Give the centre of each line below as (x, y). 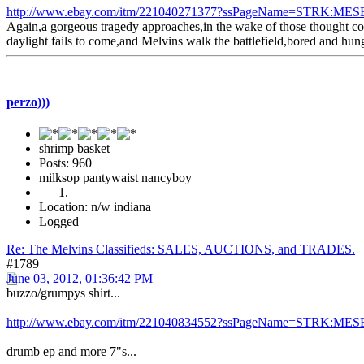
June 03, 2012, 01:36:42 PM (80, 279)
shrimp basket (74, 149)
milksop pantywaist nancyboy (115, 178)
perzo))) (28, 102)
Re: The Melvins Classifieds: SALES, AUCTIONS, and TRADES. (181, 249)
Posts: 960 (65, 163)
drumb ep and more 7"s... (71, 352)
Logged (59, 222)
